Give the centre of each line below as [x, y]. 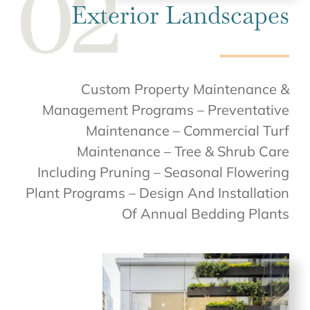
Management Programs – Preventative [166, 110]
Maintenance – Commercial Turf [188, 131]
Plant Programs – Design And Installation [157, 193]
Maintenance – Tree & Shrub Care [183, 152]
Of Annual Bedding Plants [206, 214]
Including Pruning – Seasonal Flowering [163, 172]
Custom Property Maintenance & [185, 89]
